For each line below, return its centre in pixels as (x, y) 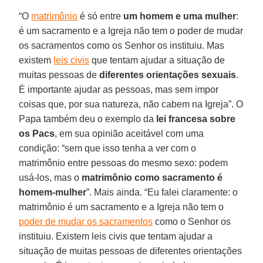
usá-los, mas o (50, 177)
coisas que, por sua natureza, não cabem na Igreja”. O (131, 104)
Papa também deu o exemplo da (88, 119)
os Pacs (37, 133)
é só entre (101, 16)
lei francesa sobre (196, 119)
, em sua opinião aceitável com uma (129, 133)
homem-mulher (53, 192)
